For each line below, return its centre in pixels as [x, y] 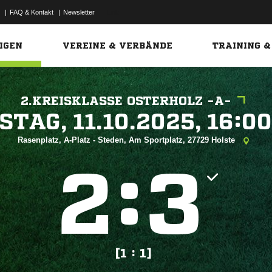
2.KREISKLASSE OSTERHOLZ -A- [126, 101]
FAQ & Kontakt [32, 12]
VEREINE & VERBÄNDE [118, 46]
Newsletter [79, 12]
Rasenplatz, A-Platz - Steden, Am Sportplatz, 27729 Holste [127, 140]
